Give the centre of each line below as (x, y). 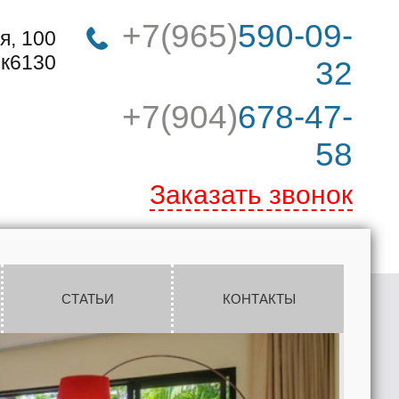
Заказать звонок (251, 195)
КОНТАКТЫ (259, 299)
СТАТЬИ (87, 299)
